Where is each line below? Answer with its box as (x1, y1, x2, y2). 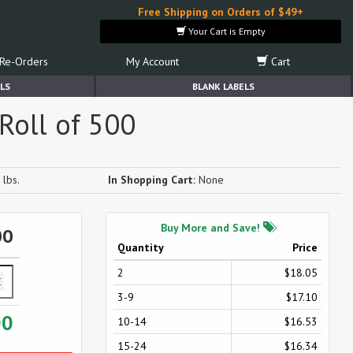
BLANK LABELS (192, 80, 255, 92)
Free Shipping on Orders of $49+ (138, 5, 303, 19)
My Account (125, 54, 179, 69)
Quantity (117, 240, 164, 255)
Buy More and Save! (160, 221, 263, 235)
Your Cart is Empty (185, 25, 266, 37)
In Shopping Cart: (108, 173, 195, 187)
